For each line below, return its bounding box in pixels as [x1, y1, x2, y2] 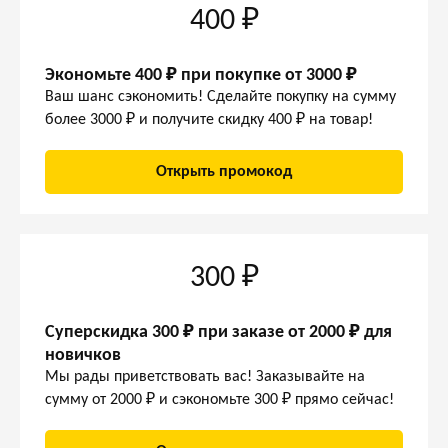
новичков [45, 346, 121, 365]
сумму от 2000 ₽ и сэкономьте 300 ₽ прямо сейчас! [45, 392, 394, 408]
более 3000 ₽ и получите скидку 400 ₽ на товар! [45, 112, 373, 128]
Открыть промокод [156, 164, 292, 180]
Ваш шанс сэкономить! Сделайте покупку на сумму [45, 89, 396, 105]
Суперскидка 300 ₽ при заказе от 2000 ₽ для [45, 323, 392, 342]
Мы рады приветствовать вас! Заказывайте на [45, 369, 365, 385]
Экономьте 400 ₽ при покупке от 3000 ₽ [45, 66, 357, 85]
